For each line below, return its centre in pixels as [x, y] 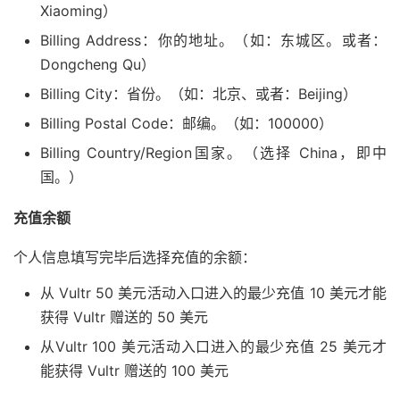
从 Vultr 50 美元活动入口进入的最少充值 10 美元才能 [213, 293]
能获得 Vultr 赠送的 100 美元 [134, 371]
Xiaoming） [79, 11]
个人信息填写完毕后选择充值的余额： [135, 258]
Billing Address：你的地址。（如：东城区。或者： [213, 41]
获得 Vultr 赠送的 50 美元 [124, 317]
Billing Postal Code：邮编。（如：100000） [187, 124]
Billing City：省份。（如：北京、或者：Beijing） [199, 94]
